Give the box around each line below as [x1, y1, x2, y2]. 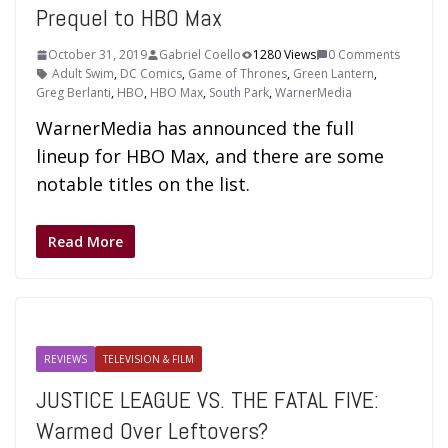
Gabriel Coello [159, 46, 241, 63]
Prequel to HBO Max [36, 2, 222, 33]
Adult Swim [52, 65, 114, 82]
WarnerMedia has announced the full [36, 116, 354, 140]
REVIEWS [44, 352, 87, 366]
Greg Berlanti [36, 84, 111, 101]
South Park [209, 84, 269, 101]
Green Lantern [293, 65, 374, 82]
